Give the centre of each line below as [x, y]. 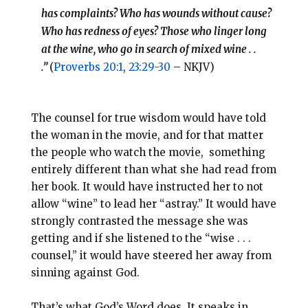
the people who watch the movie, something [148, 153]
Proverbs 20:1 [88, 67]
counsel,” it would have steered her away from [151, 256]
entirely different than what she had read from [153, 170]
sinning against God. [86, 273]
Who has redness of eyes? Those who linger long [154, 32]
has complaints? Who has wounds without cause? [156, 14]
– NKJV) [192, 67]
